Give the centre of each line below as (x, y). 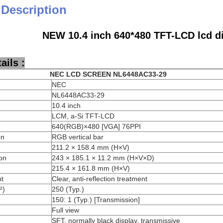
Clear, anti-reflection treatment (100, 179)
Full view (65, 210)
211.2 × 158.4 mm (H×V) (91, 147)
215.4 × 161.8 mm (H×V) (91, 168)
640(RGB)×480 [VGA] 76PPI (96, 126)
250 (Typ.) (68, 189)
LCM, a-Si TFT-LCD (83, 116)
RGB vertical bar (78, 137)
